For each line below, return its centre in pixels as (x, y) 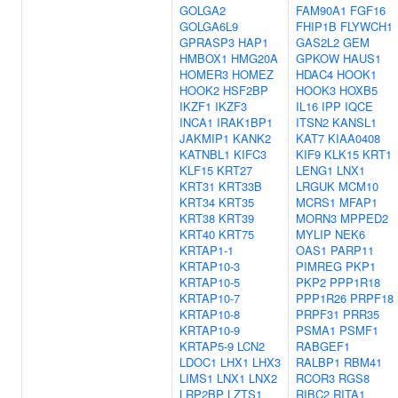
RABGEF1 (323, 346)
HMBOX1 (203, 58)
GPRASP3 (207, 42)
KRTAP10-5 (210, 282)
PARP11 (352, 250)
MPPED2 (364, 218)
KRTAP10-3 (210, 266)
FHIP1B (316, 26)
